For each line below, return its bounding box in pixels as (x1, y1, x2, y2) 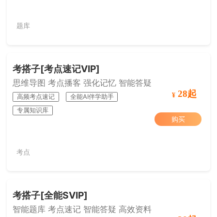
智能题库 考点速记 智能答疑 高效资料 (13, 204, 152, 214)
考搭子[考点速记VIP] (13, 63, 100, 75)
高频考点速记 (17, 92, 55, 100)
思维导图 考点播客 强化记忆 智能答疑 (13, 78, 152, 88)
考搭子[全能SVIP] (13, 189, 88, 201)
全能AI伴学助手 (70, 92, 114, 100)
